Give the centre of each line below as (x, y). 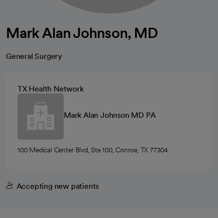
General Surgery (34, 56)
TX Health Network (51, 89)
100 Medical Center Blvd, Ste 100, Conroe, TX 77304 (93, 150)
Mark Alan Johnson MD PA (110, 115)
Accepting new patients (58, 186)
